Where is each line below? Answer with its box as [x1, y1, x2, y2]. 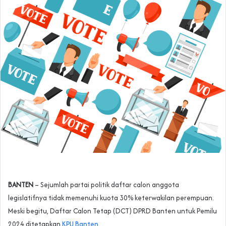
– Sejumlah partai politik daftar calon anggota [33, 179, 179, 190]
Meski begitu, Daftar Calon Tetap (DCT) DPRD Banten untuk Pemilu [8, 205, 217, 216]
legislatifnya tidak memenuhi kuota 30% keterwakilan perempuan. [8, 192, 214, 203]
